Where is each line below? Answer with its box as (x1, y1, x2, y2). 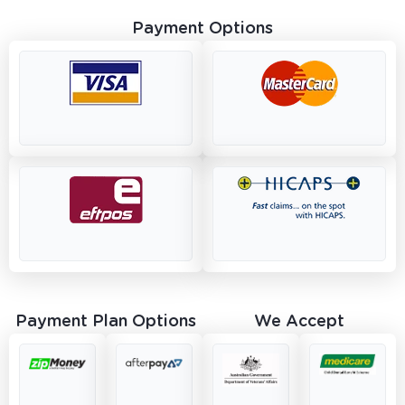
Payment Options (132, 18, 273, 37)
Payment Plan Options (15, 311, 196, 330)
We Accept (254, 311, 344, 330)
